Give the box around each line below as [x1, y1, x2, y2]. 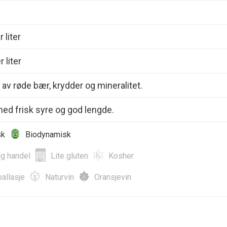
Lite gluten [51, 150, 88, 161]
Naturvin [45, 172, 74, 182]
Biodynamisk [25, 129, 71, 139]
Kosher [108, 150, 134, 161]
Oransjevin [94, 172, 131, 182]
